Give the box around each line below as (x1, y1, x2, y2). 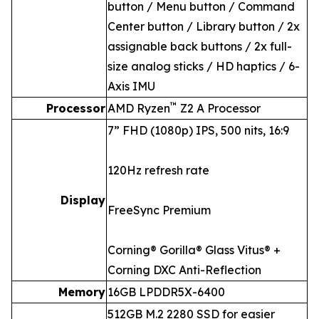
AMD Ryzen (108, 101, 170, 116)
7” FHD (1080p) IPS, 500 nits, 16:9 (108, 123, 289, 138)
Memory (58, 285, 105, 300)
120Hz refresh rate (108, 163, 209, 178)
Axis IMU (108, 79, 155, 94)
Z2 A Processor (177, 101, 261, 116)
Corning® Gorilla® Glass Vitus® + (108, 243, 281, 258)
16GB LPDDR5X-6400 (108, 285, 225, 300)
